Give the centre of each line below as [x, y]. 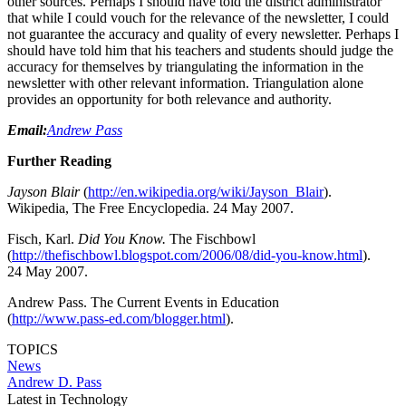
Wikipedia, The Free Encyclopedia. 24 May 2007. [150, 208]
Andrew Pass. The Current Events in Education [143, 302]
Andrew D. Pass [54, 382]
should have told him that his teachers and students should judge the [200, 50]
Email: [27, 130]
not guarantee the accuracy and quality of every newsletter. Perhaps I [203, 34]
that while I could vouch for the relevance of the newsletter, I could [198, 17]
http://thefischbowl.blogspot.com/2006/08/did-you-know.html [187, 255]
